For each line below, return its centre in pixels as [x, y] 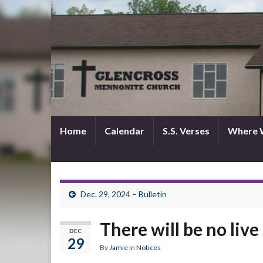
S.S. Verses [186, 131]
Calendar [124, 131]
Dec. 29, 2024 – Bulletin [124, 194]
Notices [149, 247]
